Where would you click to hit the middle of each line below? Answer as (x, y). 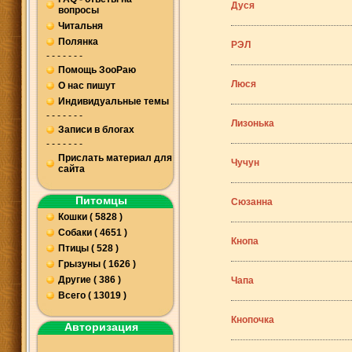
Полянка (78, 42)
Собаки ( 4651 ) (93, 233)
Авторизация (101, 327)
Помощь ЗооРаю (97, 70)
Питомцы (101, 200)
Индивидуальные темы (114, 101)
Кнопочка (253, 320)
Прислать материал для (115, 158)
